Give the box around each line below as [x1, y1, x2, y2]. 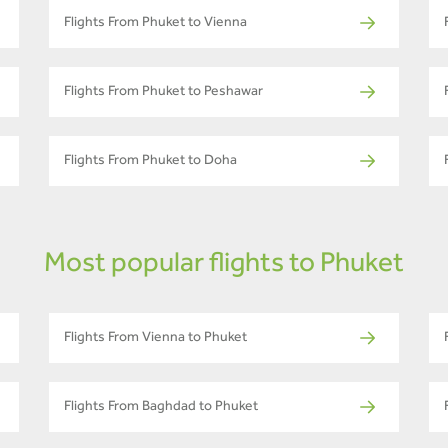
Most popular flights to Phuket [44, 252, 404, 281]
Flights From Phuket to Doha [64, 155, 237, 170]
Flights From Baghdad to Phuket [64, 401, 258, 416]
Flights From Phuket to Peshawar [64, 86, 263, 101]
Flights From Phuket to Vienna [64, 17, 247, 32]
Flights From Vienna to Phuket [64, 332, 247, 347]
